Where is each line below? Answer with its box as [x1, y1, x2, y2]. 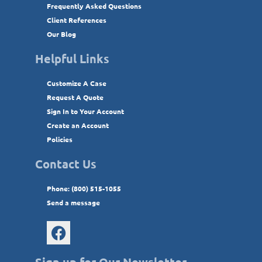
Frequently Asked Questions [47, 1, 142, 11]
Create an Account [47, 120, 109, 130]
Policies [47, 135, 73, 144]
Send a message [47, 198, 100, 208]
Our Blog [47, 29, 76, 39]
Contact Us [35, 156, 96, 172]
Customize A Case [47, 78, 106, 88]
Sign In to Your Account [47, 106, 124, 116]
